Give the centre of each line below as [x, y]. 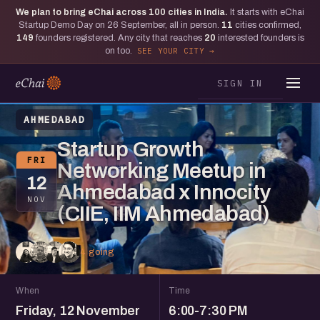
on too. [119, 51]
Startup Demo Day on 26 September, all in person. [120, 25]
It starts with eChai [267, 12]
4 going [97, 252]
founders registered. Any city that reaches [119, 38]
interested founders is [260, 38]
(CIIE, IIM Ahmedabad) [164, 214]
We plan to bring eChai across [82, 12]
